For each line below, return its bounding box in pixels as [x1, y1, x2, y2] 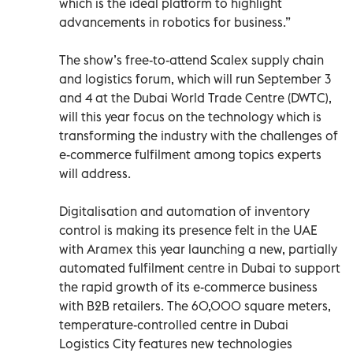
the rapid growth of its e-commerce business [59, 278, 318, 295]
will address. [59, 165, 131, 181]
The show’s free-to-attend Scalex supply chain [59, 51, 324, 68]
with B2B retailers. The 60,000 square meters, [59, 297, 331, 314]
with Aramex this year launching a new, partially [59, 240, 337, 257]
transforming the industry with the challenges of [59, 127, 338, 143]
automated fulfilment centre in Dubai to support [59, 259, 340, 276]
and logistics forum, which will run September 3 [59, 70, 331, 87]
